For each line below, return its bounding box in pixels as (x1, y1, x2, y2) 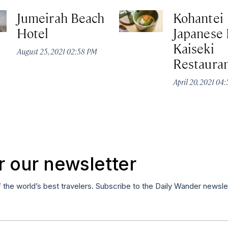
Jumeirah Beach (17, 9, 105, 26)
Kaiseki (173, 40, 214, 57)
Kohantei (173, 9, 223, 26)
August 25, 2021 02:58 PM (17, 46, 98, 56)
